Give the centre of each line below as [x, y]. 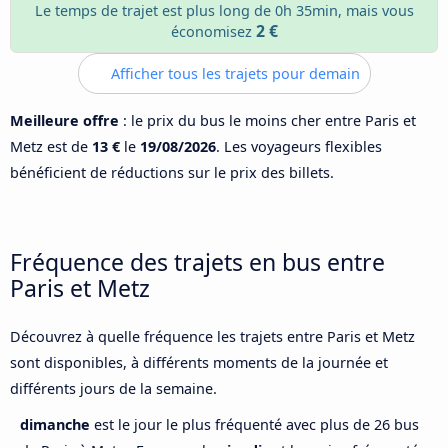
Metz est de [51, 146]
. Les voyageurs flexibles [299, 146]
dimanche [57, 425]
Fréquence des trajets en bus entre [197, 262]
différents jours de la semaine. [113, 389]
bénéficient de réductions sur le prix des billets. [172, 172]
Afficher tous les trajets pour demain [233, 73]
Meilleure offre [64, 120]
